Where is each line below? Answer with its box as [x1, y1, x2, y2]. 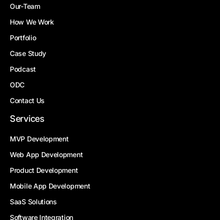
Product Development [10, 166, 78, 175]
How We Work [10, 18, 54, 27]
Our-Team [10, 2, 40, 11]
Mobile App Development [10, 182, 90, 191]
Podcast [10, 65, 36, 74]
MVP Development [10, 135, 69, 143]
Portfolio [10, 33, 36, 42]
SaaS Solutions [10, 197, 57, 206]
